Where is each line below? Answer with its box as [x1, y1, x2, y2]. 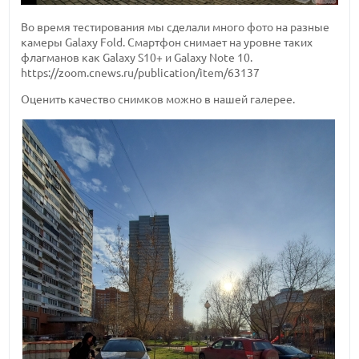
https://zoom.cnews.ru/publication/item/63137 [21, 67, 260, 80]
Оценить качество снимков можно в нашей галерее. [21, 93, 296, 107]
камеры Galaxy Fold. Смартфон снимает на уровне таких [21, 36, 313, 50]
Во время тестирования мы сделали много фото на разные [21, 21, 330, 34]
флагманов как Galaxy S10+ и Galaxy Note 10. [21, 51, 253, 65]
